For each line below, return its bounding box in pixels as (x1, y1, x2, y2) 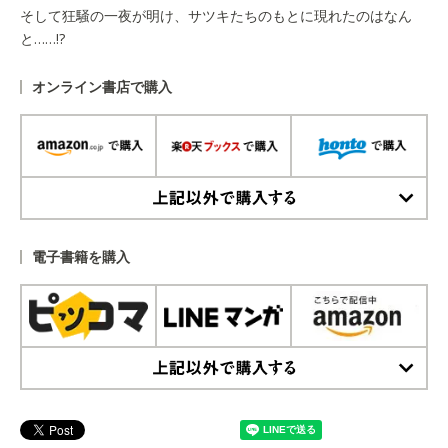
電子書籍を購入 (32, 247, 130, 267)
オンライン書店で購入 (32, 77, 172, 97)
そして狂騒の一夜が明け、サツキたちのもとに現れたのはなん (20, 6, 412, 26)
